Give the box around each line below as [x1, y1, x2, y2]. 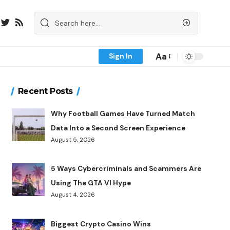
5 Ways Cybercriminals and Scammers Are [51, 164, 202, 174]
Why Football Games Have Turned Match [51, 109, 196, 118]
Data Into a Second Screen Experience [51, 123, 186, 132]
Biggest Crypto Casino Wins [51, 219, 151, 228]
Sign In [109, 51, 132, 61]
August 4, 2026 [51, 190, 95, 199]
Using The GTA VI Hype [51, 179, 131, 188]
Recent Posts [17, 86, 73, 96]
